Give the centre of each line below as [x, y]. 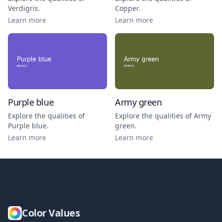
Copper [127, 8]
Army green [139, 102]
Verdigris [23, 8]
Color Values [51, 213]
